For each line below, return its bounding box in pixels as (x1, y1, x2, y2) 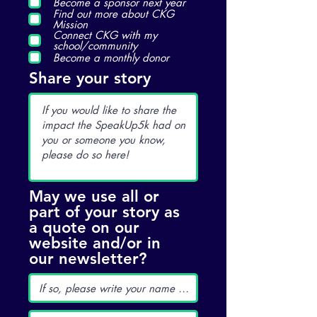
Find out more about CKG (53, 7, 174, 21)
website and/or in (29, 234, 161, 253)
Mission (53, 18, 88, 31)
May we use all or (29, 187, 159, 206)
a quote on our (29, 218, 139, 237)
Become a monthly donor (53, 50, 169, 64)
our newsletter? (29, 249, 146, 268)
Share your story (29, 69, 151, 88)
